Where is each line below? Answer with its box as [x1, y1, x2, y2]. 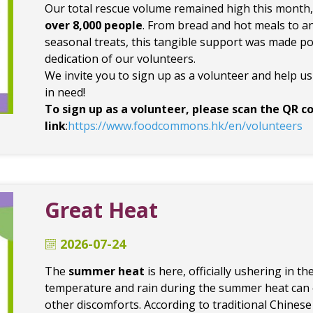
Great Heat [45, 196, 158, 224]
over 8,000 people [45, 17, 143, 33]
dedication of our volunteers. [45, 51, 196, 66]
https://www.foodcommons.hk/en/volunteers [68, 118, 303, 133]
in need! [45, 85, 85, 100]
